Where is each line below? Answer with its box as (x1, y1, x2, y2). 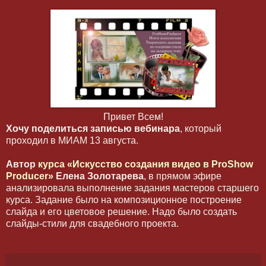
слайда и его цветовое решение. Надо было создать (6, 207, 237, 217)
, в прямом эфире (144, 171, 221, 182)
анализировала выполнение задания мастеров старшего (6, 183, 259, 194)
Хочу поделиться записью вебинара (6, 123, 180, 134)
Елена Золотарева (53, 171, 144, 182)
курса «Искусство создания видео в (38, 159, 211, 170)
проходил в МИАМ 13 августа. (6, 135, 138, 146)
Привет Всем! (103, 112, 163, 122)
